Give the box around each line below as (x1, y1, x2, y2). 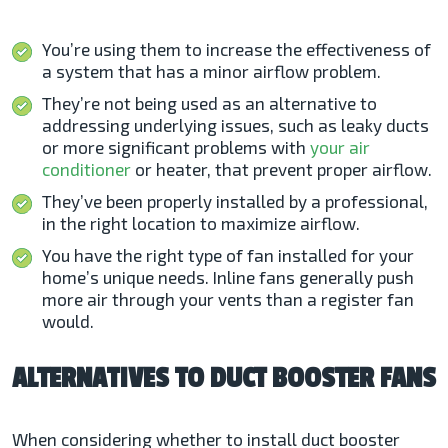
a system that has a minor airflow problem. (42, 60, 381, 81)
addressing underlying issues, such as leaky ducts (42, 114, 429, 135)
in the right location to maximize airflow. (42, 212, 360, 233)
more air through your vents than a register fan (42, 288, 414, 309)
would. (42, 310, 94, 331)
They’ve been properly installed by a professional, (42, 190, 428, 211)
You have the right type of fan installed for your (42, 244, 414, 265)
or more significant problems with (42, 136, 310, 157)
